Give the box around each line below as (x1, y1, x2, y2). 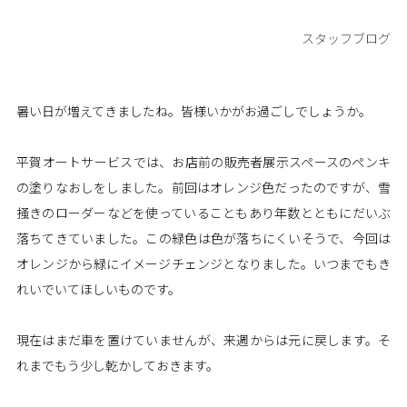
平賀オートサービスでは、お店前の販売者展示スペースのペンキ (15, 153, 392, 171)
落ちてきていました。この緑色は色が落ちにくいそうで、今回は (15, 229, 392, 247)
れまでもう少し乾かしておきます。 (15, 356, 219, 374)
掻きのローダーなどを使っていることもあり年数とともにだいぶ (15, 203, 392, 222)
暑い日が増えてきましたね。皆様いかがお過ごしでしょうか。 (15, 102, 372, 120)
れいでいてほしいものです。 (15, 280, 181, 298)
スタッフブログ (302, 29, 392, 47)
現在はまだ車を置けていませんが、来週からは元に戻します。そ (15, 331, 392, 349)
